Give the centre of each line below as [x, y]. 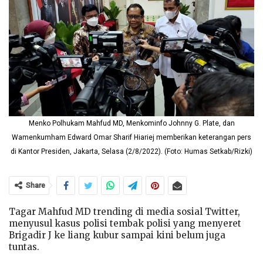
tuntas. [24, 247]
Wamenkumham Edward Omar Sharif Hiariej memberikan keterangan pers [131, 137]
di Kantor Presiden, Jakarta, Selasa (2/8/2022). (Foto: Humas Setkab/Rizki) [131, 151]
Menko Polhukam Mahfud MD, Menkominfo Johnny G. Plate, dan [131, 123]
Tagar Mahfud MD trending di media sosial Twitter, [124, 211]
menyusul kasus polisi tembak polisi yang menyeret [125, 223]
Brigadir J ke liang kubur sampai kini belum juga [117, 235]
